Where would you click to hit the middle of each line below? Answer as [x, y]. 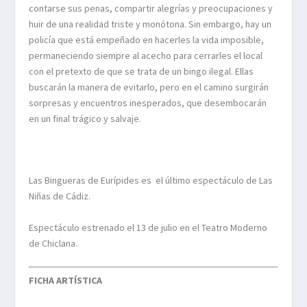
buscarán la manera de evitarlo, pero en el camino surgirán [149, 87]
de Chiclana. [53, 243]
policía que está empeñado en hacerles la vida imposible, [147, 39]
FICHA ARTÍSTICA [66, 281]
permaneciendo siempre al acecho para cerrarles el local [146, 55]
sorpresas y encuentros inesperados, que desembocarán [148, 102]
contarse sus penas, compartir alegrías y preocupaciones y [151, 8]
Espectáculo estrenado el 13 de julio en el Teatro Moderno [148, 227]
